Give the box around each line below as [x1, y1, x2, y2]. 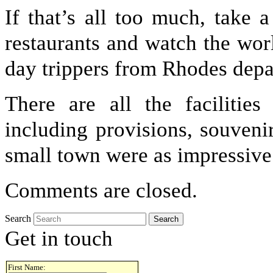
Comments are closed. [5, 178, 197, 203]
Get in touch [5, 226, 113, 251]
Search [5, 213, 31, 224]
